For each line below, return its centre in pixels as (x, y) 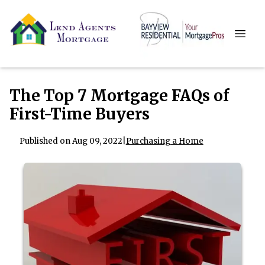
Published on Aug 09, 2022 (71, 141)
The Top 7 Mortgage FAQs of (119, 96)
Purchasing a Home (164, 141)
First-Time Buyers (80, 114)
